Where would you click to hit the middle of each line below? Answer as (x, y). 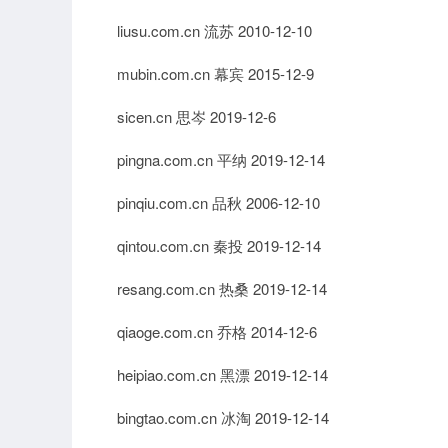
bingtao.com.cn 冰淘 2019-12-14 (223, 417)
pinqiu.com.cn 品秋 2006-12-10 (218, 202)
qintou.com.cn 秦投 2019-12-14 (219, 245)
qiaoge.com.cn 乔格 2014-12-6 (217, 331)
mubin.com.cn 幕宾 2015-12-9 (215, 73)
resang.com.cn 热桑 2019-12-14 (222, 288)
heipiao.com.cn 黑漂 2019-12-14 (222, 374)
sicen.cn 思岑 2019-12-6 (196, 116)
